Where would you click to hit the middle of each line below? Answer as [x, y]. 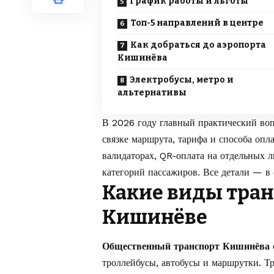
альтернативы [152, 93]
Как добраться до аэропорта [198, 45]
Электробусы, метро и [182, 80]
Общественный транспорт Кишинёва [186, 246]
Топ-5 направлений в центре [197, 23]
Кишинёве [155, 217]
